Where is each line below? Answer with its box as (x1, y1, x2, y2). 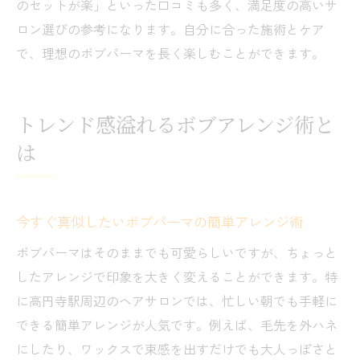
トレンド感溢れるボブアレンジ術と (16, 117, 334, 137)
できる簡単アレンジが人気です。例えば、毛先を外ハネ (16, 314, 337, 334)
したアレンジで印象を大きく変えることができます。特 (16, 266, 337, 286)
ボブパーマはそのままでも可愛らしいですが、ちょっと (16, 242, 337, 262)
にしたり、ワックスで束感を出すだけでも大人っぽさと (16, 338, 337, 358)
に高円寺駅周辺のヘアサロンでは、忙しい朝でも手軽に (16, 290, 337, 310)
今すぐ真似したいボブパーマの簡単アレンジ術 (16, 211, 303, 231)
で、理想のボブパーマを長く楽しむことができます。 (16, 43, 325, 63)
